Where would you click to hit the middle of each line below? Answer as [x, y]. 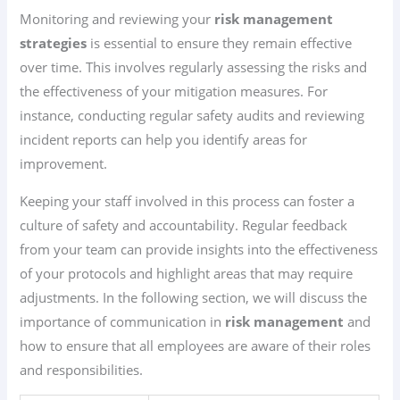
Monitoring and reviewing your [117, 19]
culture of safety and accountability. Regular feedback [184, 225]
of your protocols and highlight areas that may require [187, 273]
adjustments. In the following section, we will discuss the [194, 297]
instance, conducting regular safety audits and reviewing [192, 116]
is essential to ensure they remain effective [220, 43]
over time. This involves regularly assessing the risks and [194, 67]
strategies [54, 43]
